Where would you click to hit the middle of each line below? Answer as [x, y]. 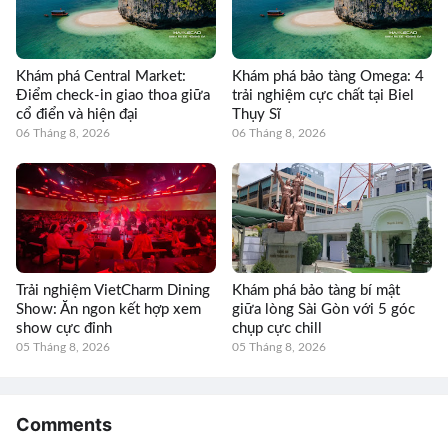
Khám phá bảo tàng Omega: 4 [328, 76]
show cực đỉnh [64, 328]
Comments [64, 424]
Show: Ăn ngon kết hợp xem [108, 309]
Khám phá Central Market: [101, 76]
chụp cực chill [277, 328]
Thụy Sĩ [256, 114]
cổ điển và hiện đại [77, 114]
